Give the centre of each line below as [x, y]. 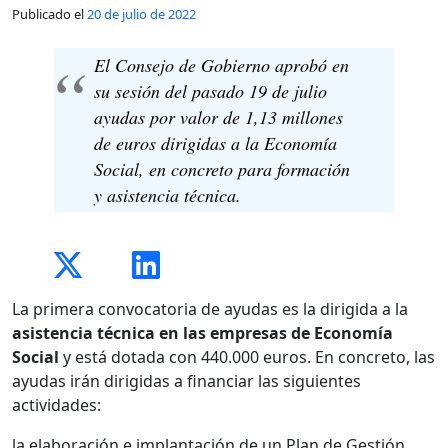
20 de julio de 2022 [141, 13]
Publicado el [49, 13]
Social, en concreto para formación [222, 169]
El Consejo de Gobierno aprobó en [222, 65]
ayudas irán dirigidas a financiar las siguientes [186, 380]
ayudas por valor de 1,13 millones [219, 117]
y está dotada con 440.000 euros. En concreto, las [249, 356]
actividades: [58, 404]
